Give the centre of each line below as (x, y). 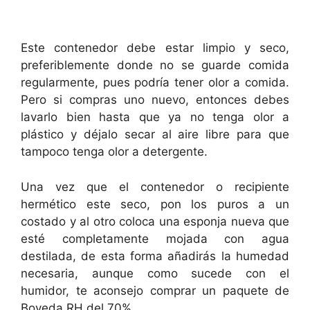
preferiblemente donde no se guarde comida (155, 65)
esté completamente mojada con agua (155, 238)
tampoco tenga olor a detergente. (114, 152)
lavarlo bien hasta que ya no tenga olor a (155, 117)
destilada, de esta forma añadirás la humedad (155, 256)
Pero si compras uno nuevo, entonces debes (155, 100)
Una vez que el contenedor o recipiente (155, 186)
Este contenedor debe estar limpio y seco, (155, 48)
